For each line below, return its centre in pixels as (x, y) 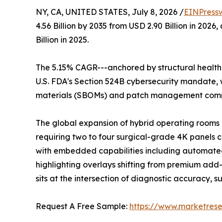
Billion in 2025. (62, 39)
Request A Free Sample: (83, 206)
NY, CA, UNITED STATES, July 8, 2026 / (110, 12)
